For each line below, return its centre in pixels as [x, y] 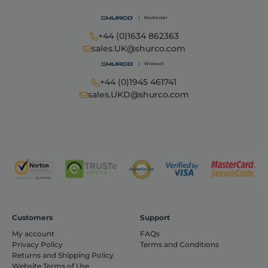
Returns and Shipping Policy [63, 255]
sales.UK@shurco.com [138, 49]
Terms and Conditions [179, 244]
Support [155, 217]
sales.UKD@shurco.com [138, 95]
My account [33, 233]
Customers [32, 217]
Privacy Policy [37, 244]
